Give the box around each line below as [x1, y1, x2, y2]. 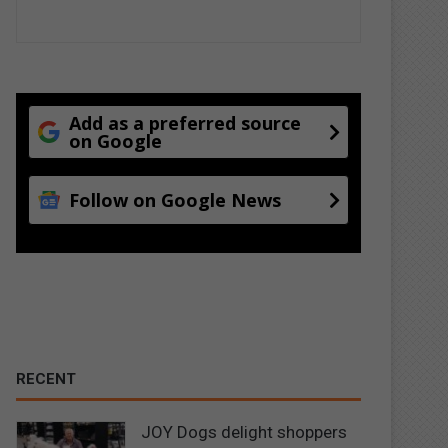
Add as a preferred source [69, 110, 302, 135]
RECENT [16, 369, 77, 388]
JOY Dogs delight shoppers [141, 421, 348, 442]
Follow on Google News [69, 187, 282, 212]
